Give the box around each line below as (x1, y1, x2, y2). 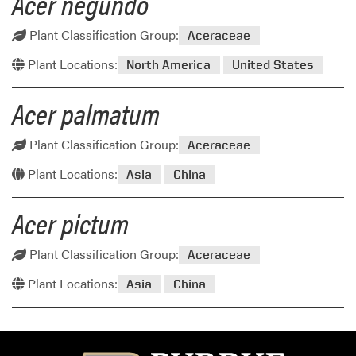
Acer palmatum (12, 91, 160, 133)
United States (231, 56, 314, 72)
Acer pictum (12, 201, 129, 243)
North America (126, 56, 211, 72)
